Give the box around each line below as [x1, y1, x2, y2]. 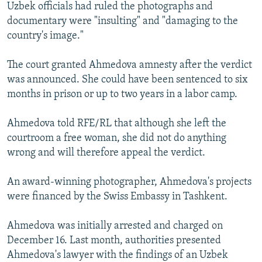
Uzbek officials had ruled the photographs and [7, 1, 213, 13]
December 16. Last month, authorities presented [7, 235, 221, 247]
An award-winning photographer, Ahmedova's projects [7, 177, 251, 188]
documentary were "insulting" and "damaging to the [7, 16, 238, 27]
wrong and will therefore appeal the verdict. [7, 147, 205, 159]
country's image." [7, 30, 84, 42]
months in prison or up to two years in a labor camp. [7, 89, 237, 101]
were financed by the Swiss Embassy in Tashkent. [7, 191, 227, 203]
